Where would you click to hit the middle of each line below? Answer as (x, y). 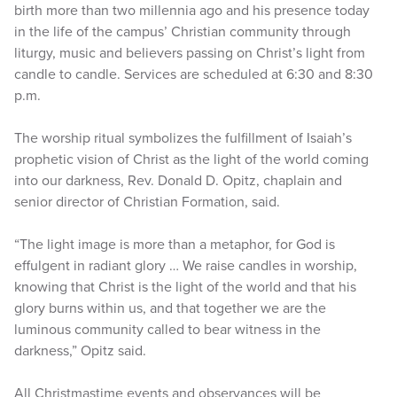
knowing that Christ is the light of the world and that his (185, 287)
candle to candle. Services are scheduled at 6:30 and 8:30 (194, 74)
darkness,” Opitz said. (80, 351)
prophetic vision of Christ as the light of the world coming (191, 160)
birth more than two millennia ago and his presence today (192, 11)
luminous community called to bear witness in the (167, 330)
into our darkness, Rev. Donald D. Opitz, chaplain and (178, 181)
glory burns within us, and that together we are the (170, 308)
